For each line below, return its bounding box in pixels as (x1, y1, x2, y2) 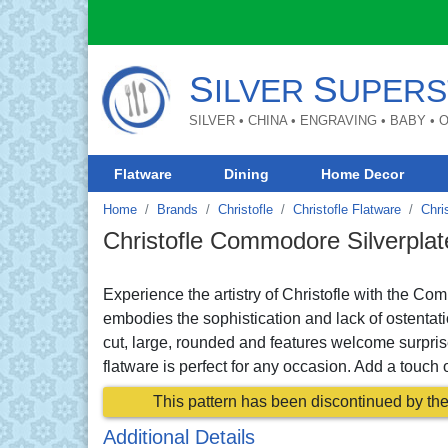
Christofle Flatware (293, 201, 401, 217)
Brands (157, 201, 198, 217)
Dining (224, 165, 270, 182)
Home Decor (321, 165, 405, 182)
